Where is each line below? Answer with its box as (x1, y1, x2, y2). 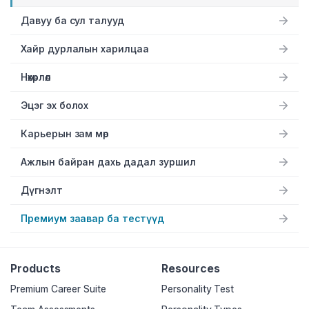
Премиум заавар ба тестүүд (21, 212, 164, 225)
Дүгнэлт (21, 184, 63, 197)
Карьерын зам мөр (21, 128, 110, 140)
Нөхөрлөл (21, 71, 51, 83)
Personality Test (161, 283, 235, 295)
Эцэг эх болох (21, 99, 89, 112)
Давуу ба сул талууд (21, 14, 125, 27)
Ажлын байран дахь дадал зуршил (21, 156, 196, 168)
